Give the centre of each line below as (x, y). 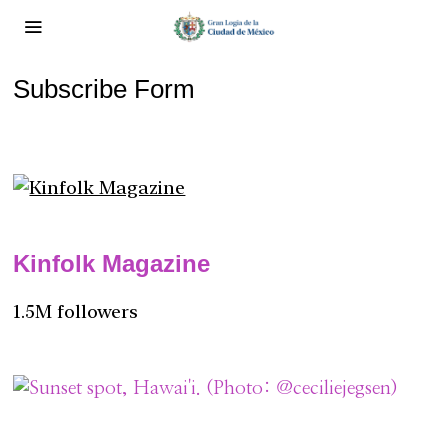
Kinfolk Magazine (112, 264)
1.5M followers (76, 312)
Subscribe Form (104, 89)
